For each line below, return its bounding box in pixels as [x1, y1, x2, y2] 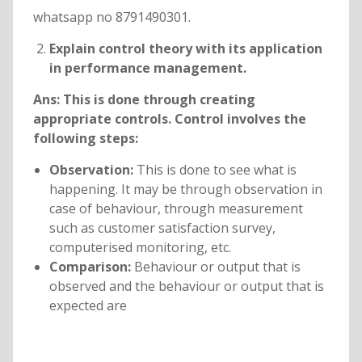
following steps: [32, 129, 138, 148]
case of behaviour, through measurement [48, 200, 303, 218]
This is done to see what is [136, 161, 297, 179]
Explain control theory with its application [48, 40, 322, 58]
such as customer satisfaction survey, [48, 219, 276, 238]
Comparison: [48, 258, 134, 276]
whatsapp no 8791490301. [32, 8, 191, 27]
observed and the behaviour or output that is [48, 277, 324, 296]
